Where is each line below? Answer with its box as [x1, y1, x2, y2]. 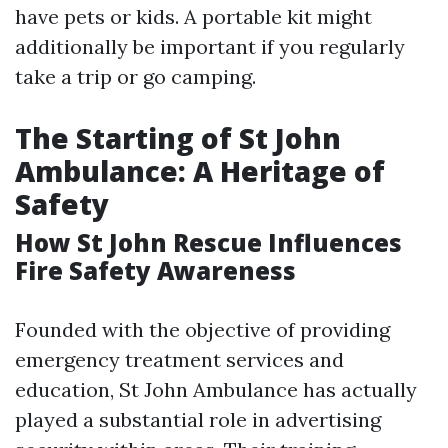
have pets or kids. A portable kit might [15, 4, 372, 29]
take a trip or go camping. [15, 64, 256, 89]
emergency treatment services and [15, 347, 344, 372]
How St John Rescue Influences [15, 226, 402, 259]
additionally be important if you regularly [15, 34, 405, 59]
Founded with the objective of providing [15, 317, 390, 342]
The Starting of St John [15, 119, 341, 157]
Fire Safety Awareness [15, 254, 296, 287]
